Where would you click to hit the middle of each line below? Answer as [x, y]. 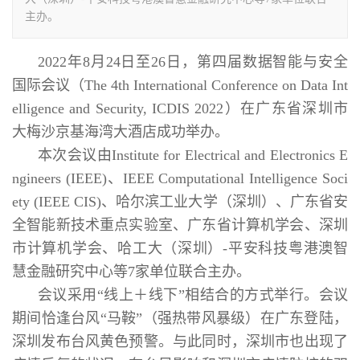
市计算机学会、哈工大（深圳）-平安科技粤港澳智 [180, 248]
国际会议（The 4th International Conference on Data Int [180, 85]
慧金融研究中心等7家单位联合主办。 [131, 271]
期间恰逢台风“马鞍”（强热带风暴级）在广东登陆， [180, 318]
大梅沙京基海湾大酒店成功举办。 [121, 131]
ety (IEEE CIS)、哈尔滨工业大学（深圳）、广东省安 [180, 201]
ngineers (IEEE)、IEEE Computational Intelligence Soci [180, 178]
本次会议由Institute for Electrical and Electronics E [193, 155]
